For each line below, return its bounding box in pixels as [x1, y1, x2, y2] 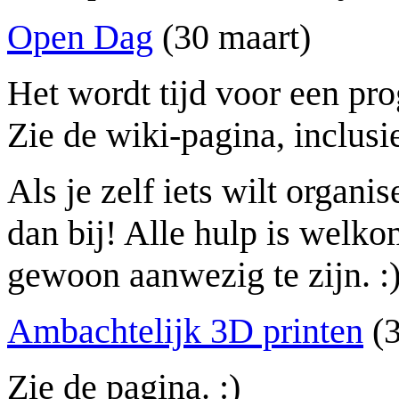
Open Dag [7, 17, 153, 58]
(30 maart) [153, 17, 311, 58]
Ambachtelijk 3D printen [7, 311, 363, 352]
